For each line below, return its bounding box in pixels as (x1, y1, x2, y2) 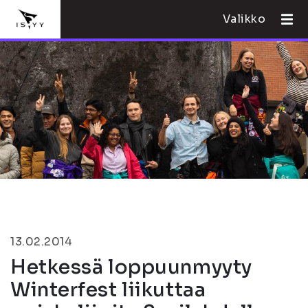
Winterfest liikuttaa (10, 278, 206, 302)
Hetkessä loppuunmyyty (10, 255, 252, 279)
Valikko (222, 12, 266, 26)
